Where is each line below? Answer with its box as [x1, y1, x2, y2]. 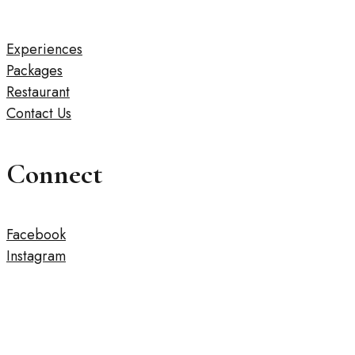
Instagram [6, 246, 66, 267]
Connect [6, 157, 102, 192]
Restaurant [6, 82, 70, 103]
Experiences [6, 39, 82, 60]
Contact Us [6, 103, 71, 124]
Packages [6, 60, 63, 82]
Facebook [6, 224, 66, 246]
